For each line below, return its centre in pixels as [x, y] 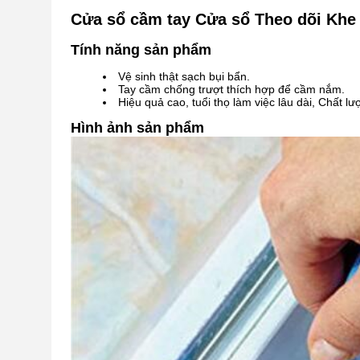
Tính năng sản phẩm [141, 50]
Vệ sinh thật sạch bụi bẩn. [184, 76]
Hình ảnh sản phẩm [137, 128]
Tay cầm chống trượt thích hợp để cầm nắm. [231, 89]
